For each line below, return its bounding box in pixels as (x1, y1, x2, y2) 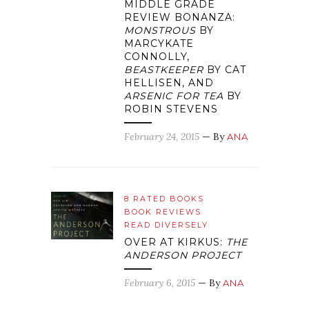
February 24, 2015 (124, 130, 199, 143)
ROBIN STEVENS (124, 103, 218, 116)
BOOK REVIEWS (124, 207, 201, 217)
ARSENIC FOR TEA (124, 90, 223, 103)
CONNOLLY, (124, 50, 190, 63)
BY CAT (203, 63, 246, 77)
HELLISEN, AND (124, 77, 214, 90)
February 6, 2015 (124, 277, 195, 290)
